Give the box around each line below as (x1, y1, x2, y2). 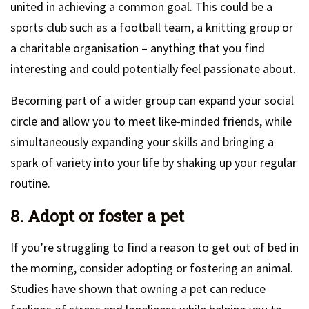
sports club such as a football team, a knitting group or (10, 19, 293, 35)
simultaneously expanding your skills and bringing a (10, 134, 274, 150)
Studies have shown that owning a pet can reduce (10, 281, 266, 297)
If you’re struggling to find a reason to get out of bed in (10, 239, 299, 255)
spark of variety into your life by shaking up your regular (10, 154, 297, 170)
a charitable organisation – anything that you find (10, 40, 265, 56)
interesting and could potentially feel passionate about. (10, 61, 296, 77)
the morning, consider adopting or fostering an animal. (10, 260, 293, 276)
